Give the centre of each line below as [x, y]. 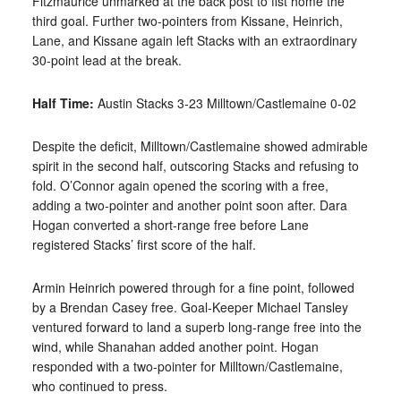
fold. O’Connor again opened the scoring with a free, [180, 186]
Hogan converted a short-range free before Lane [170, 225]
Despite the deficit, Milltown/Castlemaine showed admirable [200, 146]
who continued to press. [99, 386]
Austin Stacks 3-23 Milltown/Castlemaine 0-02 [225, 103]
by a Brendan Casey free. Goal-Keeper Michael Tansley [190, 307]
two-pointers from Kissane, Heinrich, [238, 21]
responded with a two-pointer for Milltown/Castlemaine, [187, 367]
